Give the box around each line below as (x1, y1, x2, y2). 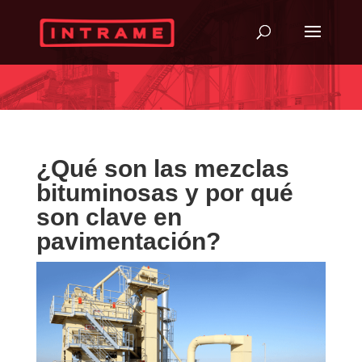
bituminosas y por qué (36, 179, 293, 206)
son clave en (36, 204, 182, 230)
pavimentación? (36, 228, 221, 255)
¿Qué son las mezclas (36, 155, 289, 182)
